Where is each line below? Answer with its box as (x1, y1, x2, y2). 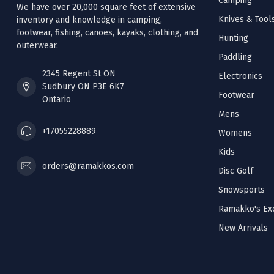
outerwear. (17, 40, 58, 51)
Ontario (42, 94, 71, 105)
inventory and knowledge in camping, (17, 15, 162, 26)
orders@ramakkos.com (42, 160, 134, 171)
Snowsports (218, 185, 265, 196)
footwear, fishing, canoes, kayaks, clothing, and (17, 28, 198, 39)
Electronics (218, 71, 262, 82)
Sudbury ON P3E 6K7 (42, 81, 124, 92)
